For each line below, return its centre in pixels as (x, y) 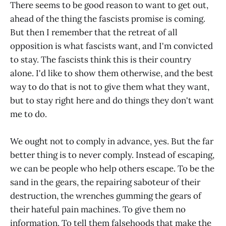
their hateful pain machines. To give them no (98, 210)
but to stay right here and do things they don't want (112, 101)
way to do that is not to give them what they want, (110, 87)
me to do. (29, 114)
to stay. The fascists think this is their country (101, 60)
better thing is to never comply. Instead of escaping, (112, 155)
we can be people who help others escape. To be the (112, 169)
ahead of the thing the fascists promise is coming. (108, 19)
